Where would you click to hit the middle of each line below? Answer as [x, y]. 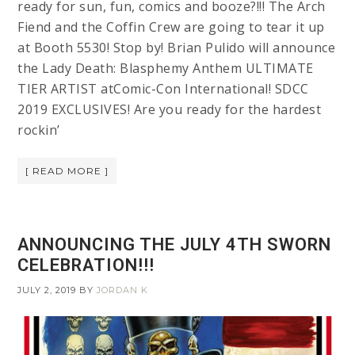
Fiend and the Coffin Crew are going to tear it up [171, 27]
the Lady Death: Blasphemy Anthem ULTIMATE [166, 68]
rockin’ [39, 130]
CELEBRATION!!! [86, 265]
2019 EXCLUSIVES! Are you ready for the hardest [170, 109]
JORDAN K [123, 290]
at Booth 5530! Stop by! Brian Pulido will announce [177, 47]
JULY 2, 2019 [47, 290]
